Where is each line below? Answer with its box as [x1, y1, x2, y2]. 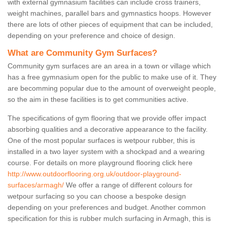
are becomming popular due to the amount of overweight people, [8, 84, 216, 93]
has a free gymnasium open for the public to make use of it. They [8, 73, 216, 82]
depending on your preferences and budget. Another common [8, 203, 206, 212]
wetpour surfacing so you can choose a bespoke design [8, 192, 186, 201]
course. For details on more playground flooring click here [8, 159, 193, 167]
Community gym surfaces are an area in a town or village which [8, 62, 211, 70]
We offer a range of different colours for [64, 181, 193, 190]
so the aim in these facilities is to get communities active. [8, 95, 188, 104]
